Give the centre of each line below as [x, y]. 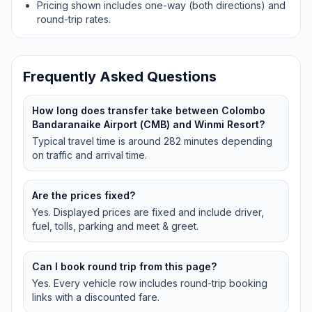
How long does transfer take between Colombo [149, 110]
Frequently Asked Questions [120, 77]
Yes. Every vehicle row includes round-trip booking [150, 283]
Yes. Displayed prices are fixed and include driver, [148, 212]
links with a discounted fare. [96, 297]
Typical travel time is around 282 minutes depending [152, 141]
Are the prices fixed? [84, 195]
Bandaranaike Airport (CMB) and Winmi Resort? [148, 124]
